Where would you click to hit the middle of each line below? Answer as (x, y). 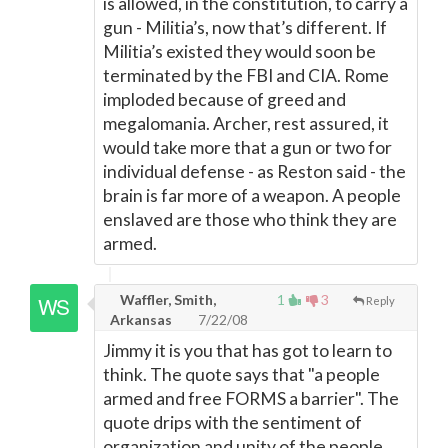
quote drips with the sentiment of (232, 422)
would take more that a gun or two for (247, 147)
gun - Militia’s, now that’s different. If (245, 27)
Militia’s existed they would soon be (239, 51)
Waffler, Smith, (166, 299)
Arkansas (141, 319)
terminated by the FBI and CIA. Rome (246, 75)
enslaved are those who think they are (250, 219)
